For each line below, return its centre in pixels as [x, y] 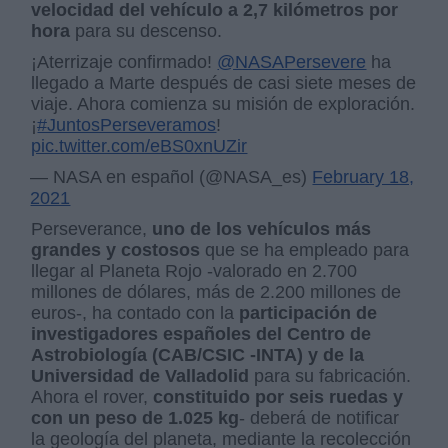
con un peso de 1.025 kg [135, 417]
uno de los [197, 228]
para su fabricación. [330, 375]
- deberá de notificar [319, 417]
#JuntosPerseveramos [127, 124]
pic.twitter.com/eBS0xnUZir [139, 145]
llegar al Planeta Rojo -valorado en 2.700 [194, 270]
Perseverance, [92, 228]
